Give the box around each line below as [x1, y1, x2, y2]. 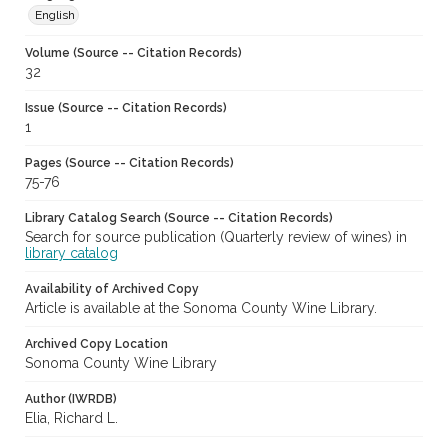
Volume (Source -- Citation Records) [25, 46, 242, 61]
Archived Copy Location [25, 337, 168, 352]
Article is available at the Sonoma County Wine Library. [25, 300, 377, 317]
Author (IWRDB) [25, 392, 117, 407]
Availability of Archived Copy [25, 282, 199, 297]
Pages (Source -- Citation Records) [25, 156, 234, 171]
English [35, 8, 75, 23]
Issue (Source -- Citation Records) [25, 101, 227, 116]
